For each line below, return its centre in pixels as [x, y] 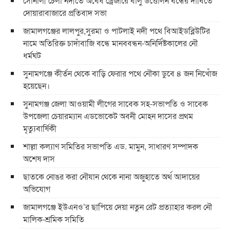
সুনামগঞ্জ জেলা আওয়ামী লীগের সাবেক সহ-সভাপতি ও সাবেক [116, 104]
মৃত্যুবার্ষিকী [40, 128]
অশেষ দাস [39, 159]
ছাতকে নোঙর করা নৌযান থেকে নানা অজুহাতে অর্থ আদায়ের [111, 177]
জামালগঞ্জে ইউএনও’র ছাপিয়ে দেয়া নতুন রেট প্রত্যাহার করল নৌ [118, 207]
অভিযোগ [37, 189]
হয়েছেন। [37, 86]
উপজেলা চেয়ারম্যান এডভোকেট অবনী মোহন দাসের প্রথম [108, 116]
